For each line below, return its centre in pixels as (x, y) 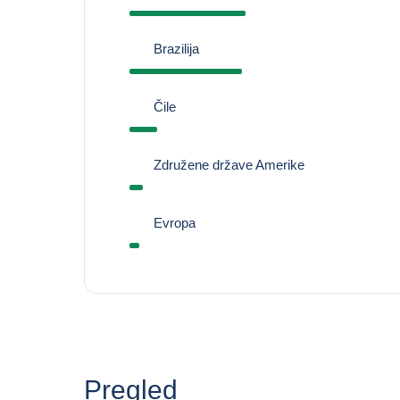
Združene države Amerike (229, 165)
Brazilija (176, 49)
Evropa (174, 223)
